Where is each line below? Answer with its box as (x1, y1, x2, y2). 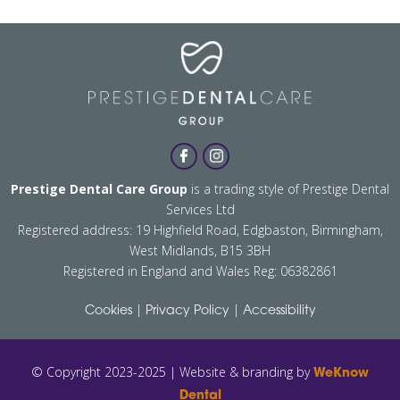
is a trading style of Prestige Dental (187, 179, 389, 197)
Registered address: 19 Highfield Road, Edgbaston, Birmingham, (17, 221, 383, 238)
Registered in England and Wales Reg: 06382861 (62, 262, 337, 279)
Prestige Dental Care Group (11, 179, 187, 197)
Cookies (84, 304, 132, 318)
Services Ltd (165, 200, 235, 218)
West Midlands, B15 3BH (129, 241, 271, 259)
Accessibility (242, 304, 316, 318)
